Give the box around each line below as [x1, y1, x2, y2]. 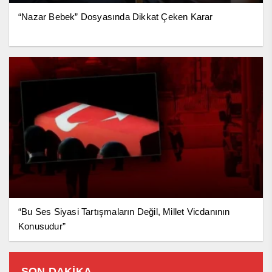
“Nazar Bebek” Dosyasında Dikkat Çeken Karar [18, 11, 213, 22]
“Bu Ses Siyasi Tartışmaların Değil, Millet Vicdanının [18, 206, 230, 217]
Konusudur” [18, 221, 66, 232]
